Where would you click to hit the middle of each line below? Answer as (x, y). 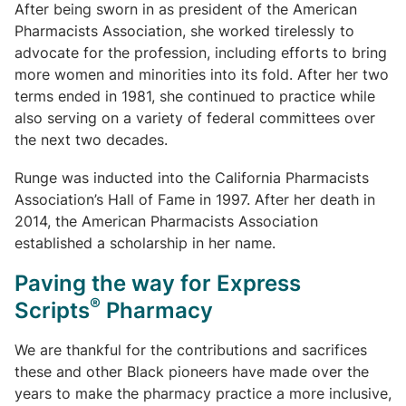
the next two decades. (91, 140)
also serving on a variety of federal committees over (195, 118)
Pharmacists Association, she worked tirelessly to (184, 31)
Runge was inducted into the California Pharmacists (192, 178)
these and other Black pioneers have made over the (192, 372)
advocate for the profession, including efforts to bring (201, 53)
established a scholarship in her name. (145, 243)
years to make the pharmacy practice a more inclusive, (203, 393)
